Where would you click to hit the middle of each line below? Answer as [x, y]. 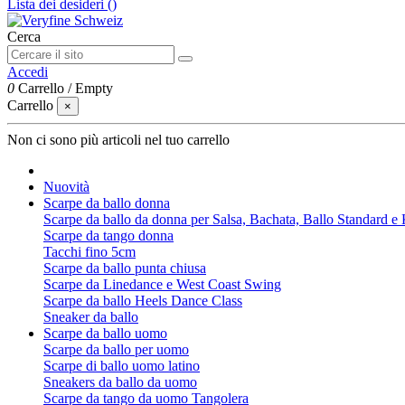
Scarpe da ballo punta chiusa [125, 268]
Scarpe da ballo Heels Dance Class [143, 301]
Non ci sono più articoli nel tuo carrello [118, 140]
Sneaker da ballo [91, 317]
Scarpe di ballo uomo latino [122, 366]
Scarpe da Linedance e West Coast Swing [162, 284]
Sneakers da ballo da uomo [120, 382]
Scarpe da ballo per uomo [116, 349]
